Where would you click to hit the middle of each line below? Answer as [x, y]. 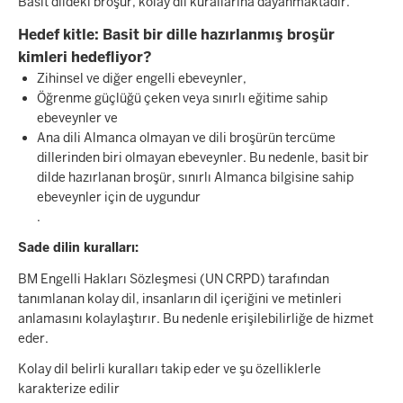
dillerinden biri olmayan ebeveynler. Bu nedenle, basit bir [203, 157]
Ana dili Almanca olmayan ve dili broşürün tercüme [186, 137]
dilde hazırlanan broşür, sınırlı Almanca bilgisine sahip [195, 177]
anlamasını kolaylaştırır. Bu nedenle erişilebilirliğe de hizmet [196, 318]
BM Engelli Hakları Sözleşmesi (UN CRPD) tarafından [174, 278]
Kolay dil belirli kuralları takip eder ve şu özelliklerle [170, 369]
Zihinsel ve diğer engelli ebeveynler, [142, 78]
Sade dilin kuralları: [78, 248]
